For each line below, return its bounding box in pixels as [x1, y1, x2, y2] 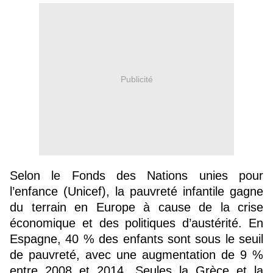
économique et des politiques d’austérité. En [10, 216, 263, 230]
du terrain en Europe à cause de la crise [10, 200, 263, 214]
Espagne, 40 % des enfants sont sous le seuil [10, 232, 263, 246]
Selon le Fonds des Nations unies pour [10, 169, 263, 183]
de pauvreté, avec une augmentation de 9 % [10, 248, 263, 262]
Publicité [120, 74, 153, 84]
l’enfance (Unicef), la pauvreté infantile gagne [10, 185, 263, 199]
